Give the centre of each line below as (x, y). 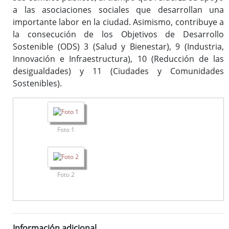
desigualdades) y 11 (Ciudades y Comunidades (118, 71)
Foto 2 (66, 175)
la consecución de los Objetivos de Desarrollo (118, 35)
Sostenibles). (37, 84)
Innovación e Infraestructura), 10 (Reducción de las (118, 59)
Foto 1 (66, 130)
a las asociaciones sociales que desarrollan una (118, 10)
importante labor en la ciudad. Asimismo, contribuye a (118, 22)
